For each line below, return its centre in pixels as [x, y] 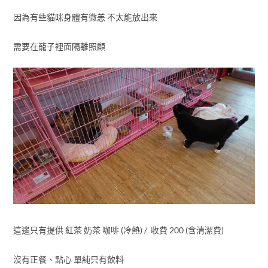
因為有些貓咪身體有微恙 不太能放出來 [85, 17]
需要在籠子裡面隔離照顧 [61, 47]
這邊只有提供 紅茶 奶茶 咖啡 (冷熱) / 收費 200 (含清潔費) [119, 230]
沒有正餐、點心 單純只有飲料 [68, 259]
